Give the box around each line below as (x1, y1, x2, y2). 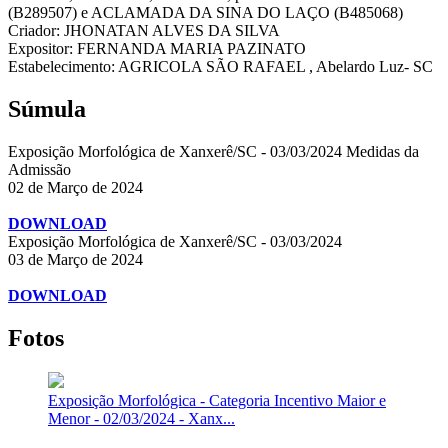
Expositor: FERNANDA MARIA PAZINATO (8, 40, 306, 58)
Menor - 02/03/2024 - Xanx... (48, 409, 235, 427)
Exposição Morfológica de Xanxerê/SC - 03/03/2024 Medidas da (8, 142, 419, 160)
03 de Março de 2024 (8, 250, 143, 268)
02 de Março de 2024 (8, 178, 143, 196)
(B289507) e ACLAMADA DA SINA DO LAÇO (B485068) (8, 4, 403, 22)
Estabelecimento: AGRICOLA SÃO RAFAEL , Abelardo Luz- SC (8, 58, 433, 76)
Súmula (8, 96, 86, 122)
